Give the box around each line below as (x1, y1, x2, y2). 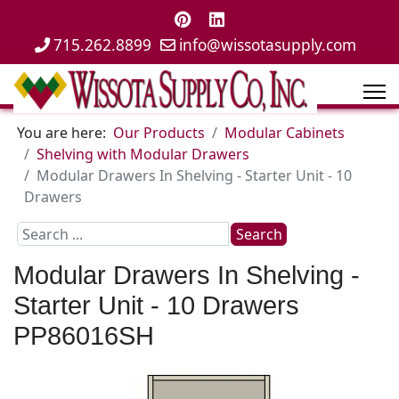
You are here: (17, 123, 113, 143)
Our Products (113, 123, 205, 143)
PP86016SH (13, 321, 154, 350)
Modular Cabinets (224, 123, 345, 143)
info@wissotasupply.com (178, 35, 356, 55)
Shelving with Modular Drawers (37, 144, 249, 165)
